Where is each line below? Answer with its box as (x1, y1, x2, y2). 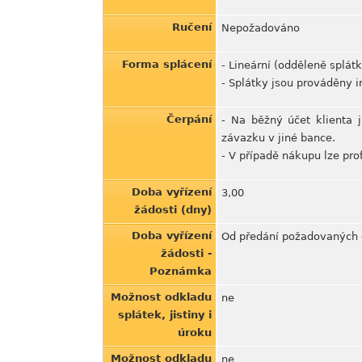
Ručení (172, 21, 212, 33)
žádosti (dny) (134, 204, 212, 216)
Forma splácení (122, 58, 212, 70)
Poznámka (149, 265, 212, 277)
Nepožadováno (221, 22, 300, 34)
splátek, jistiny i (118, 309, 212, 321)
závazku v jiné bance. (221, 132, 335, 144)
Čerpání (166, 113, 212, 125)
